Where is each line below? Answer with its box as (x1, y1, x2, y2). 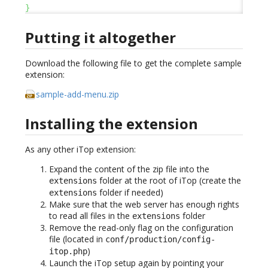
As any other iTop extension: (25, 143, 136, 155)
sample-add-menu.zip (36, 89, 119, 100)
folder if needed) (97, 186, 163, 198)
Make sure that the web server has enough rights (49, 198, 239, 210)
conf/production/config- (105, 234, 215, 244)
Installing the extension (25, 113, 198, 133)
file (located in (49, 233, 105, 245)
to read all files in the (49, 209, 132, 221)
